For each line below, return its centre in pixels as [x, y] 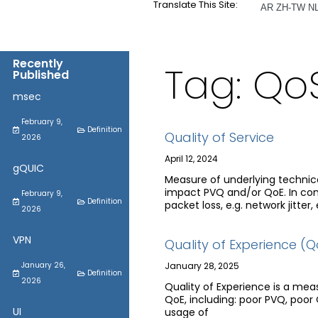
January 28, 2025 [202, 266]
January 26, [43, 265]
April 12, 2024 [191, 159]
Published [41, 75]
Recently [38, 64]
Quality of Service [219, 137]
